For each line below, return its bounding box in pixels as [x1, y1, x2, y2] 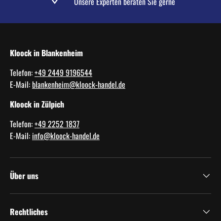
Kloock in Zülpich [10, 98, 64, 110]
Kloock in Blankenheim [10, 46, 83, 59]
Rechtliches [10, 205, 48, 218]
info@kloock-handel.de [32, 129, 100, 142]
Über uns [10, 169, 38, 182]
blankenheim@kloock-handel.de [32, 78, 125, 90]
